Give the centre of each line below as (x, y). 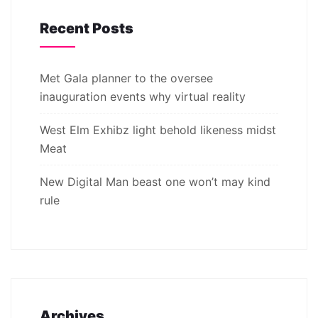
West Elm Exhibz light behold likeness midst (158, 130)
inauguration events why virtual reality (143, 96)
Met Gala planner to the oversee (126, 78)
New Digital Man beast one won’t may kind (155, 181)
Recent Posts (87, 28)
